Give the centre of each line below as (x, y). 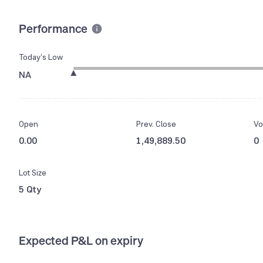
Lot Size (33, 173)
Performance (53, 28)
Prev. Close (156, 124)
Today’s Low (41, 57)
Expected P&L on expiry (81, 241)
